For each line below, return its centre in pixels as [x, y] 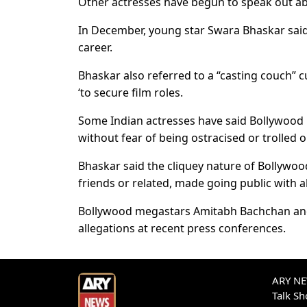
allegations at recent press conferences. [182, 228]
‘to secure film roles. [131, 92]
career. [95, 47]
